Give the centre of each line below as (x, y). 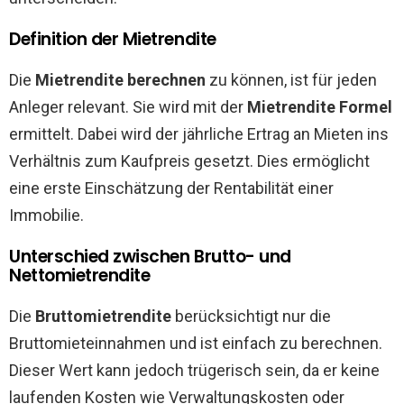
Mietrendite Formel (320, 107)
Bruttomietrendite (103, 316)
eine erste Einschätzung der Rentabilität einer (171, 188)
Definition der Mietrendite (113, 39)
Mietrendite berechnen (120, 80)
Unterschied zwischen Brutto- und (150, 257)
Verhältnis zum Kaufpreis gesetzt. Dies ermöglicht (189, 161)
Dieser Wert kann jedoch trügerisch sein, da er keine (194, 370)
